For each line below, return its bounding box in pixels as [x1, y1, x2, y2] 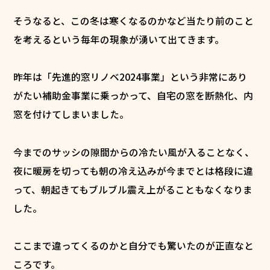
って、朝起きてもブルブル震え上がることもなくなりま [13, 182, 253, 196]
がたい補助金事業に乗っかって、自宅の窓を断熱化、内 [13, 89, 254, 103]
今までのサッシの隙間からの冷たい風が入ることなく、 [13, 145, 255, 159]
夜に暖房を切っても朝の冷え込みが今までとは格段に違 [13, 163, 254, 178]
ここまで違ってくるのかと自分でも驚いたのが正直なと [13, 239, 254, 253]
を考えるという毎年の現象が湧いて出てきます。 [13, 33, 225, 47]
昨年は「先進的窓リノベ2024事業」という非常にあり [13, 70, 248, 84]
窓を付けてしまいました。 [13, 107, 130, 122]
